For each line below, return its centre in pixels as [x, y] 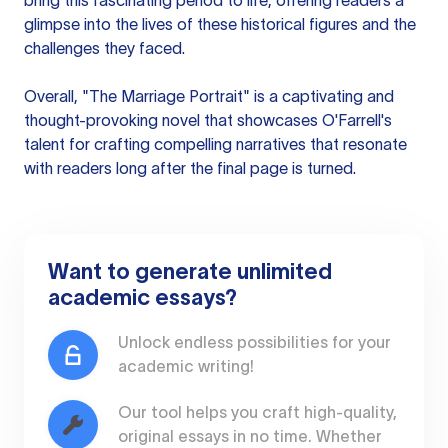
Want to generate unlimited [190, 271]
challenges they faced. [104, 48]
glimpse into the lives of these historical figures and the [220, 24]
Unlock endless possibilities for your [254, 342]
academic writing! [186, 366]
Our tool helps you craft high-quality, [257, 412]
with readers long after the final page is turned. [190, 168]
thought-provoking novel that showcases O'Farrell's [208, 120]
